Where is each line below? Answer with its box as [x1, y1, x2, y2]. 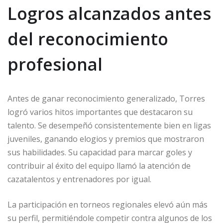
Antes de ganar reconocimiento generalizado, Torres [7, 93, 205, 104]
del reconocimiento [7, 27, 168, 50]
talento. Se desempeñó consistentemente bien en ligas [7, 120, 211, 131]
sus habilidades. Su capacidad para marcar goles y [7, 147, 192, 158]
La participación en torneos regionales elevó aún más [7, 199, 208, 210]
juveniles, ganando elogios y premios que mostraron [7, 133, 204, 144]
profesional [7, 53, 103, 76]
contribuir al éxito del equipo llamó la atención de [7, 160, 191, 171]
